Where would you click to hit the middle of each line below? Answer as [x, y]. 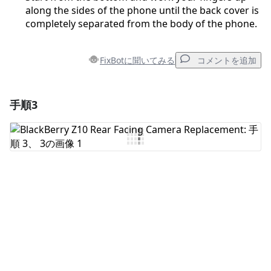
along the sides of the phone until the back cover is [142, 11]
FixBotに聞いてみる [137, 60]
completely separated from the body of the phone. [141, 24]
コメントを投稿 [211, 188]
